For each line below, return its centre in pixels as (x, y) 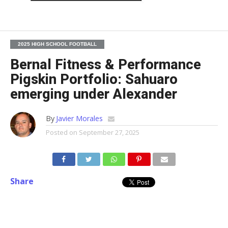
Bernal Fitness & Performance (105, 64)
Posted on (61, 132)
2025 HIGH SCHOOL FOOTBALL (57, 44)
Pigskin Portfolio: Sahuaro (94, 79)
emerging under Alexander (93, 94)
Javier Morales (79, 118)
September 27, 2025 (109, 132)
